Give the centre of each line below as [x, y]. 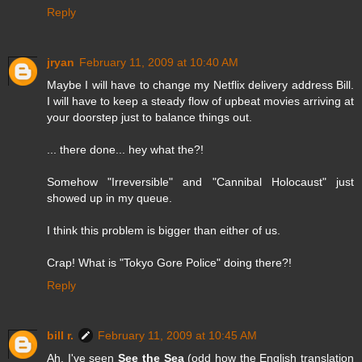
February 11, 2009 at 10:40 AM [159, 62]
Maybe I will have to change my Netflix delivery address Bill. [200, 84]
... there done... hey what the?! [125, 149]
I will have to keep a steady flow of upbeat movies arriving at [200, 101]
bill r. [60, 335]
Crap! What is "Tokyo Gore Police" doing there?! [169, 262]
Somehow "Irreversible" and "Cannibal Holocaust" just [200, 181]
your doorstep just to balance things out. [149, 117]
